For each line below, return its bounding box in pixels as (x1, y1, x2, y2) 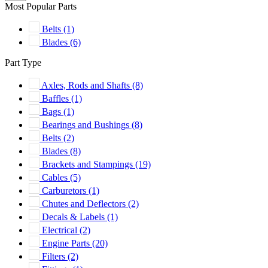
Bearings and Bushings (42, 119, 132, 130)
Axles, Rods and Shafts (41, 80, 132, 90)
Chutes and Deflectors (42, 198, 128, 209)
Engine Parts (42, 237, 92, 248)
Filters (42, 251, 68, 261)
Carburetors (42, 185, 89, 196)
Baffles (42, 93, 71, 103)
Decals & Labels (42, 211, 107, 222)
